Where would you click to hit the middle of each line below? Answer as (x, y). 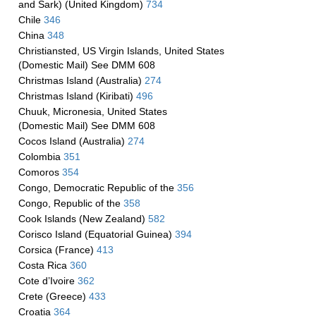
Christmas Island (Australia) (81, 80)
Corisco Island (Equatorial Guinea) (96, 234)
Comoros (40, 172)
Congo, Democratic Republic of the (97, 188)
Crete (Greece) (53, 296)
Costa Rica (44, 265)
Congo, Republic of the (71, 203)
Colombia (41, 157)
